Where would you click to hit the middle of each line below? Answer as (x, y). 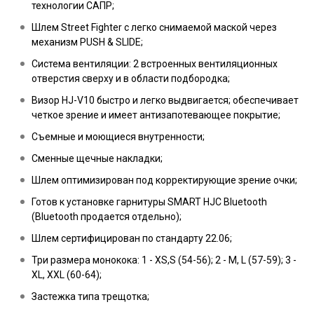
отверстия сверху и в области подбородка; (131, 78)
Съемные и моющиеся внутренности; (118, 137)
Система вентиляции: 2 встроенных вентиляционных (155, 64)
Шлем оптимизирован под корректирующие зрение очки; (164, 180)
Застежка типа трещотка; (90, 296)
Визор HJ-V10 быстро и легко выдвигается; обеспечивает (165, 100)
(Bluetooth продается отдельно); (107, 217)
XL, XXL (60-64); (67, 275)
